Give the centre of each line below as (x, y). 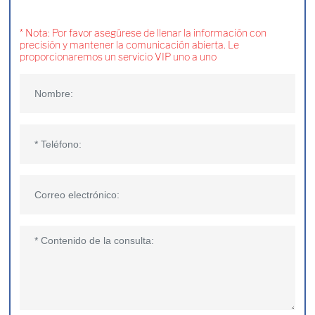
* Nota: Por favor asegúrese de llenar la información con (143, 33)
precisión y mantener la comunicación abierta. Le (129, 45)
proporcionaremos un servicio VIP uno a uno (118, 57)
